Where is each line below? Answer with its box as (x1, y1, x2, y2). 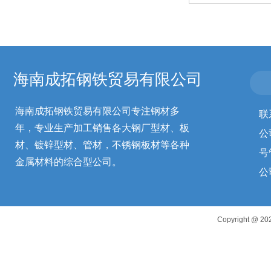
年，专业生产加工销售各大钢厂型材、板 (15, 123, 189, 133)
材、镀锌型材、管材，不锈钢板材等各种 (15, 140, 189, 150)
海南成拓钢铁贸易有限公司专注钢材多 (15, 106, 180, 116)
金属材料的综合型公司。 (15, 157, 122, 167)
